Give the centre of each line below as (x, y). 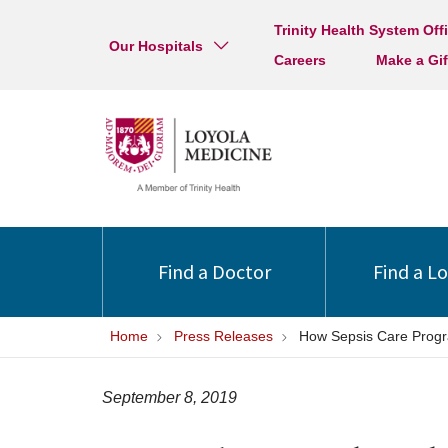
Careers (299, 60)
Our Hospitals (156, 46)
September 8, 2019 (169, 397)
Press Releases (223, 336)
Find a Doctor (214, 271)
